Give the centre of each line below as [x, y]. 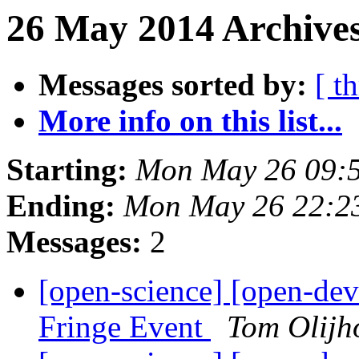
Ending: [61, 206]
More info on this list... [190, 121]
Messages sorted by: [173, 85]
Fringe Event [125, 327]
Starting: [67, 170]
